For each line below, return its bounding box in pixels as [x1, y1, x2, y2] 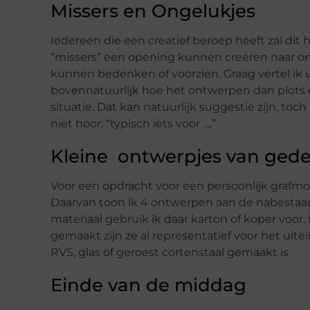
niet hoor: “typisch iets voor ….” [51, 117, 216, 131]
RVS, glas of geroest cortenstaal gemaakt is [51, 246, 289, 259]
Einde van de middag [51, 274, 246, 297]
